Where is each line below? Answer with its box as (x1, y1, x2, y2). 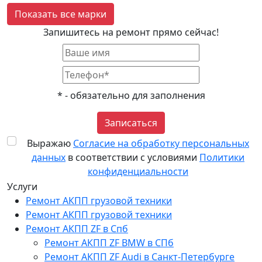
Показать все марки (15, 7, 106, 20)
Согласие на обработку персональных (73, 136, 249, 150)
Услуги (7, 180, 37, 193)
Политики (199, 150, 244, 164)
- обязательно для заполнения (62, 88, 205, 102)
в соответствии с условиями (65, 150, 199, 164)
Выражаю (27, 136, 73, 150)
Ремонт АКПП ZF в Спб (26, 222, 128, 235)
